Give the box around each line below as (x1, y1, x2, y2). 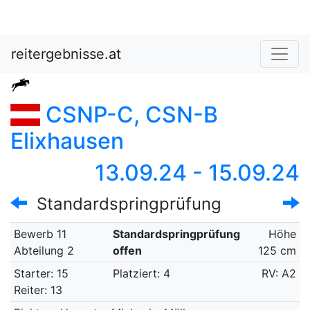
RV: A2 (262, 266, 297, 280)
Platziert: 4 (112, 266, 174, 280)
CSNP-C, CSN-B (39, 101, 218, 128)
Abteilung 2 (13, 244, 74, 257)
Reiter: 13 (13, 283, 62, 297)
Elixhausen (10, 127, 124, 154)
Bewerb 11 (13, 227, 66, 241)
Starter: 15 (13, 266, 69, 280)
